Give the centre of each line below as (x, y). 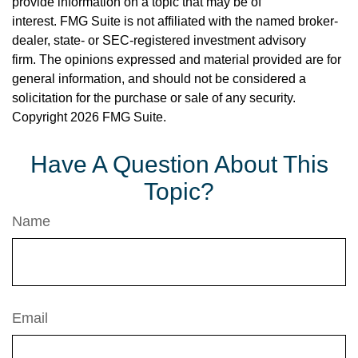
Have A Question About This (179, 165)
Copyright (41, 117)
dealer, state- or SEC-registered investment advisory (159, 41)
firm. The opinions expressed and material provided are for (177, 60)
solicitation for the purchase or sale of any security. (154, 98)
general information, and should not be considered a (159, 79)
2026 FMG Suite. (118, 117)
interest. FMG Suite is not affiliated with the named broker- (175, 22)
